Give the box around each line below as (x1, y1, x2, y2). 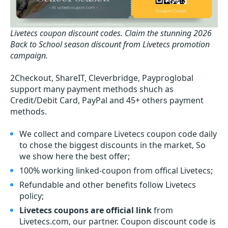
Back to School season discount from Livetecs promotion (10, 39, 210, 50)
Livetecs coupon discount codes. (10, 27, 123, 39)
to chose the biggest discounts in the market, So (19, 139, 206, 151)
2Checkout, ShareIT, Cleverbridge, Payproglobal (10, 72, 193, 84)
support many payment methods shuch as (10, 83, 174, 95)
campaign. (10, 50, 48, 62)
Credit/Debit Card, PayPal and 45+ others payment (10, 95, 204, 106)
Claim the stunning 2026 (125, 27, 212, 39)
